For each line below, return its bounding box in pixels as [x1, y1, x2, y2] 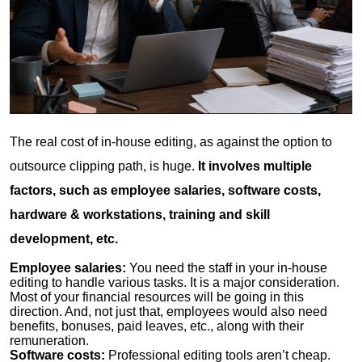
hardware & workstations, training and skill [10, 207, 270, 221]
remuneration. [10, 333, 108, 347]
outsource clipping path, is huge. [10, 158, 198, 173]
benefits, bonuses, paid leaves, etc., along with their [10, 318, 304, 333]
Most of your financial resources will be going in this [10, 289, 304, 304]
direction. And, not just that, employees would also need [10, 304, 327, 318]
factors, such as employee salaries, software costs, [10, 183, 321, 197]
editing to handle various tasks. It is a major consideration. [10, 275, 339, 289]
